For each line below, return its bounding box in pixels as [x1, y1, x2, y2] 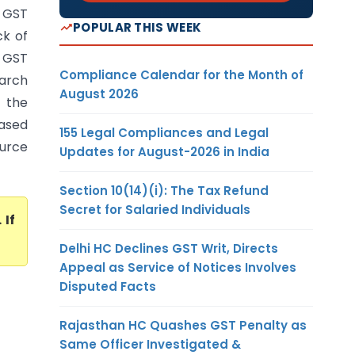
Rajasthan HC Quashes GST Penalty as [59, 316, 307, 334]
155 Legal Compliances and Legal [59, 124, 269, 141]
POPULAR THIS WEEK [73, 18, 202, 36]
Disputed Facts [59, 277, 156, 295]
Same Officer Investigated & [59, 335, 241, 353]
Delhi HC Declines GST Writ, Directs [59, 239, 278, 257]
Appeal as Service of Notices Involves [59, 258, 296, 276]
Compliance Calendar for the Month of [59, 66, 303, 83]
